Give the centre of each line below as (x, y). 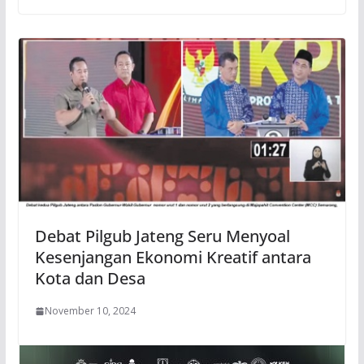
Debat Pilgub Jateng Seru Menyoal (162, 236)
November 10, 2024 (90, 311)
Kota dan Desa (90, 279)
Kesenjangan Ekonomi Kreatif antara (173, 258)
